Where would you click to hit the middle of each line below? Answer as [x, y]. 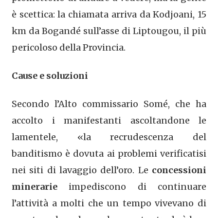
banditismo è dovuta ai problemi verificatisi [109, 153]
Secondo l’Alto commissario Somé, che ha [109, 104]
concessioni [179, 170]
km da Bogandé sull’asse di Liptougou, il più [109, 31]
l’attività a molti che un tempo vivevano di [109, 203]
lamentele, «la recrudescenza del [109, 137]
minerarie [35, 186]
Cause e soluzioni [50, 75]
